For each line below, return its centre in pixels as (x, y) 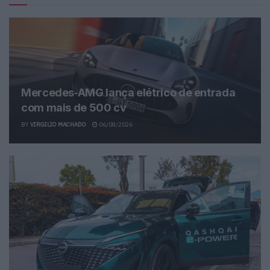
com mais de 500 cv (74, 108)
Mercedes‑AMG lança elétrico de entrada (128, 93)
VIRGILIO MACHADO (58, 125)
